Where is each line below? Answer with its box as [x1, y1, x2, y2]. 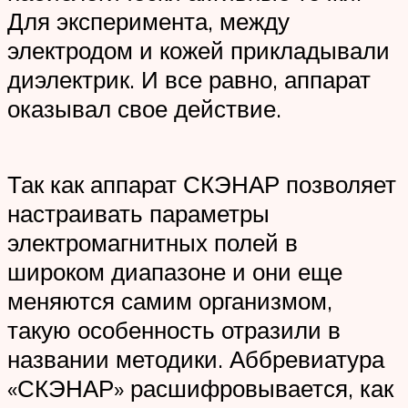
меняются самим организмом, [7, 286, 332, 316]
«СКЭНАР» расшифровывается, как [7, 373, 393, 403]
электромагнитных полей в [7, 228, 298, 258]
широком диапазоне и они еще [7, 257, 342, 287]
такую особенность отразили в [7, 315, 341, 345]
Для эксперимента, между [7, 5, 290, 36]
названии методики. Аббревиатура [7, 344, 384, 374]
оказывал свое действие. [7, 93, 281, 123]
